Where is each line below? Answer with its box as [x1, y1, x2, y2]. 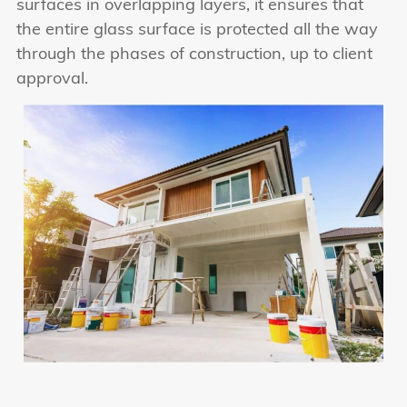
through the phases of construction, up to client [16, 45, 372, 64]
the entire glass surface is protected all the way [16, 21, 378, 39]
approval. [16, 70, 88, 88]
